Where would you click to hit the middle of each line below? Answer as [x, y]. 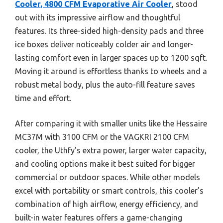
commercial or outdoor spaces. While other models [108, 177]
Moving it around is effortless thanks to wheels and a [111, 71]
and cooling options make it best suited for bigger [105, 164]
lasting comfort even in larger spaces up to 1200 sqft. [111, 57]
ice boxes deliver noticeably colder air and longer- [104, 44]
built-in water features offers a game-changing [99, 217]
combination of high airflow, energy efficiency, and [107, 204]
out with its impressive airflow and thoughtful [98, 17]
